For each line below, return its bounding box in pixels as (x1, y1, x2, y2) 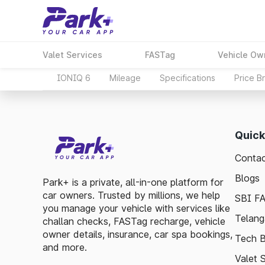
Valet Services (43, 50, 102, 60)
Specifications (160, 73, 215, 83)
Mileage (109, 73, 141, 83)
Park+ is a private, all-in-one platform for (43, 176, 224, 188)
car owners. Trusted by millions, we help (43, 189, 220, 201)
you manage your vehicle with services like (43, 202, 230, 214)
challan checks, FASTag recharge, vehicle (43, 215, 225, 227)
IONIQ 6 (57, 73, 91, 83)
